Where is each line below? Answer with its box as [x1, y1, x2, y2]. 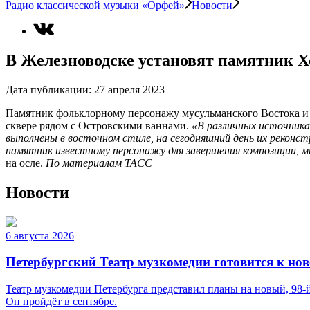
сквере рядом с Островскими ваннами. [6, 119, 189, 131]
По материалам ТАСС [46, 156, 152, 169]
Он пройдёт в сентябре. [6, 295, 117, 308]
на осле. [6, 156, 43, 169]
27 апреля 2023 [94, 83, 165, 95]
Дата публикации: [6, 83, 91, 95]
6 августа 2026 [6, 229, 74, 241]
